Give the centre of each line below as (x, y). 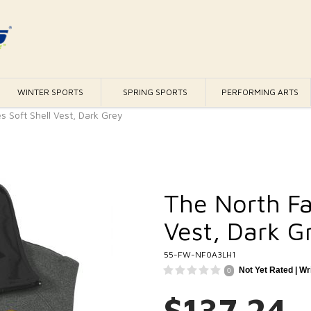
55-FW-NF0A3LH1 (200, 254)
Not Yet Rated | (269, 270)
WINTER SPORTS (50, 92)
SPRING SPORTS (155, 92)
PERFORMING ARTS (260, 92)
